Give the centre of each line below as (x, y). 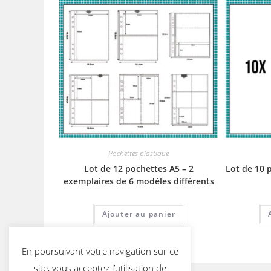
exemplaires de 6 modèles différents (139, 181)
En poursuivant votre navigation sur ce (100, 251)
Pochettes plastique (139, 154)
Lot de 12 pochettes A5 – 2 (139, 169)
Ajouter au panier (139, 214)
